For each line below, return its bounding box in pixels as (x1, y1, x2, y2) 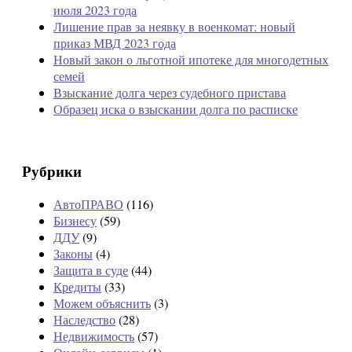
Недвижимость (53, 328, 134, 345)
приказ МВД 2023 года (53, 35, 176, 51)
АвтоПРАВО (53, 196, 123, 213)
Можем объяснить (53, 295, 151, 312)
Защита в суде (53, 262, 128, 279)
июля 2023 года (53, 2, 137, 18)
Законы (53, 245, 93, 262)
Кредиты (53, 278, 101, 295)
